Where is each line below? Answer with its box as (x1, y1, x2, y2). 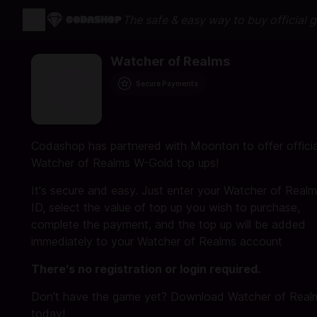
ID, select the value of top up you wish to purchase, (31, 200, 300, 214)
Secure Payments (136, 79, 198, 88)
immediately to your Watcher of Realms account (31, 234, 282, 248)
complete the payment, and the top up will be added (31, 217, 306, 231)
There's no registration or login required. (31, 262, 260, 276)
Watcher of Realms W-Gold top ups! (31, 156, 219, 170)
